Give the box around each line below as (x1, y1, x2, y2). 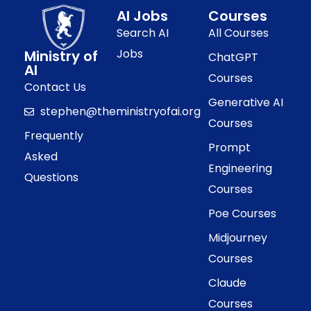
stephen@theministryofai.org (40, 103, 201, 119)
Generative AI (208, 94, 284, 110)
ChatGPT (208, 49, 259, 65)
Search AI (116, 25, 169, 41)
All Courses (208, 25, 269, 41)
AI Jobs (116, 6, 168, 26)
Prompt (208, 140, 251, 155)
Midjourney (208, 230, 268, 246)
